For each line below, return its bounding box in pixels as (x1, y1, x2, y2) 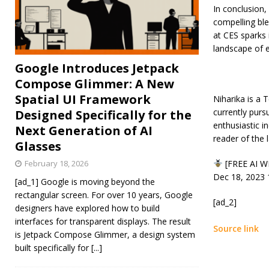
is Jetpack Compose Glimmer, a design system (15, 228, 195, 240)
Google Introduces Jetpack (15, 59, 179, 76)
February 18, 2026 (25, 157, 88, 169)
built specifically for (15, 241, 91, 253)
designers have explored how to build (15, 202, 160, 214)
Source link (213, 223, 259, 235)
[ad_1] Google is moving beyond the (15, 175, 155, 187)
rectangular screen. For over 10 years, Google (15, 189, 193, 201)
